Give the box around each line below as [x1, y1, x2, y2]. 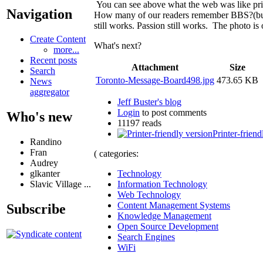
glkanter [30, 168, 60, 179]
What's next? [94, 40, 141, 50]
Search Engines [117, 231, 175, 242]
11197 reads [117, 117, 161, 128]
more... [53, 45, 79, 55]
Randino [30, 137, 62, 147]
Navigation [6, 6, 72, 22]
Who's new [6, 109, 72, 125]
